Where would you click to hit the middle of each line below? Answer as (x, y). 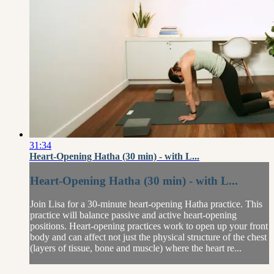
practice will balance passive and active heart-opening (133, 215)
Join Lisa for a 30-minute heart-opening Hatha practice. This (146, 204)
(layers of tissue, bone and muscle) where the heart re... (136, 248)
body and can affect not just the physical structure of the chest (148, 237)
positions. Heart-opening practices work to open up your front (149, 226)
